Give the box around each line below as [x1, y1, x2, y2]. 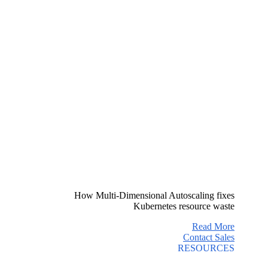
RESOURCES [178, 243, 234, 254]
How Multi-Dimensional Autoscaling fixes [74, 190, 234, 201]
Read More [192, 221, 234, 232]
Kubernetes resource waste [133, 201, 234, 212]
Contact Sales [183, 232, 234, 243]
